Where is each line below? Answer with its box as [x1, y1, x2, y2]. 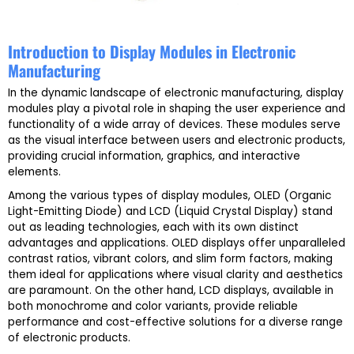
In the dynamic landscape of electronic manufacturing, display [8, 85, 344, 101]
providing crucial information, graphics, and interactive [8, 149, 300, 164]
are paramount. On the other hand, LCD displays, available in [8, 283, 333, 299]
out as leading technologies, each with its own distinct [8, 220, 299, 235]
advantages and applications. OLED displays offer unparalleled [8, 235, 345, 251]
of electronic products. [8, 330, 130, 346]
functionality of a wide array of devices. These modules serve [8, 117, 341, 133]
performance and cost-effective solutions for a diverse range [8, 314, 343, 330]
